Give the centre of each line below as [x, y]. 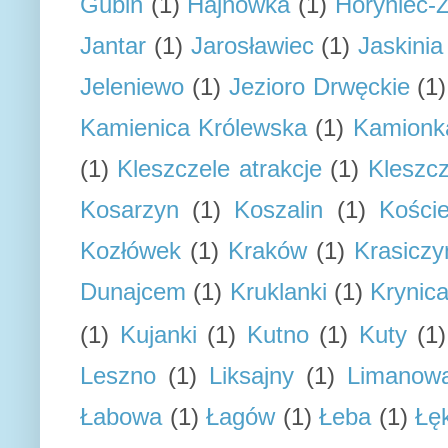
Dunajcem [133, 291]
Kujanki [158, 334]
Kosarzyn [129, 209]
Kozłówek [130, 250]
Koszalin [279, 209]
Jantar [113, 45]
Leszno [118, 375]
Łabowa [121, 416]
